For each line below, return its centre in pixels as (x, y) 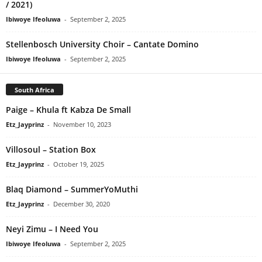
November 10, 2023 (82, 125)
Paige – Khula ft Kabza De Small (68, 110)
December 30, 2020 (82, 204)
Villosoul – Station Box (51, 150)
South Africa (35, 90)
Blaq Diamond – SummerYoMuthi (72, 189)
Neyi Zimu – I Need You (52, 229)
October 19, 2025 (79, 164)
